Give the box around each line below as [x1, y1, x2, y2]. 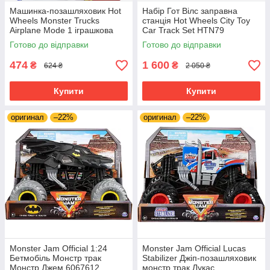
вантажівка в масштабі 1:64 [10, 35, 117, 45]
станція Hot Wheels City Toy [142, 16, 250, 26]
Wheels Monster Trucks [10, 16, 99, 26]
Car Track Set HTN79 [142, 25, 224, 36]
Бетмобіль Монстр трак [10, 253, 101, 263]
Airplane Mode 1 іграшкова [10, 25, 113, 36]
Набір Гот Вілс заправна [142, 6, 237, 16]
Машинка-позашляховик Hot [10, 6, 121, 16]
